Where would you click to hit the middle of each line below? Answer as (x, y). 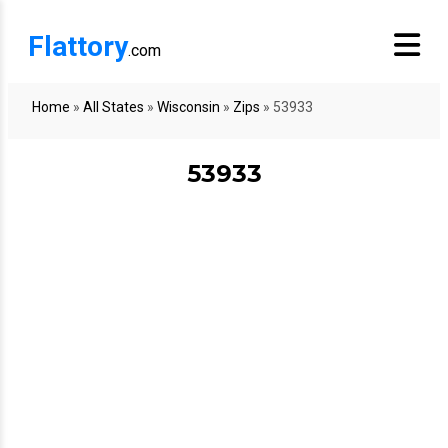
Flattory (78, 46)
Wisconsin (188, 107)
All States (113, 107)
